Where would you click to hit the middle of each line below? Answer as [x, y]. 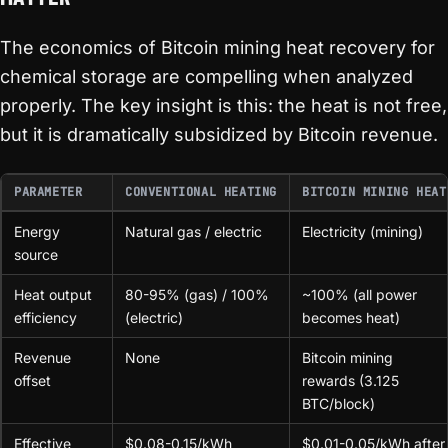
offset [32, 380]
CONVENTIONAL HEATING [201, 192]
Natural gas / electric [193, 231]
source [36, 254]
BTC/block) [338, 403]
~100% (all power [359, 294]
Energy [37, 231]
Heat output [53, 294]
